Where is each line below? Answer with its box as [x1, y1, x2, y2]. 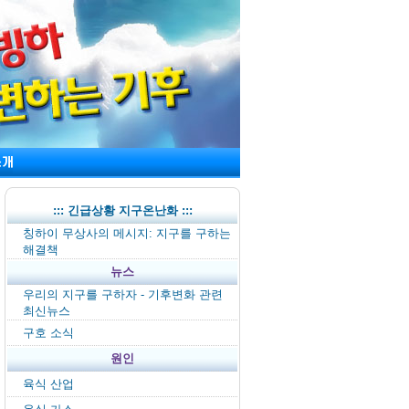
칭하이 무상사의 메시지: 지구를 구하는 [23, 226, 231, 240]
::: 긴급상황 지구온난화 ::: [52, 204, 193, 217]
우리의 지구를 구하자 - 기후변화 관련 [23, 288, 223, 301]
